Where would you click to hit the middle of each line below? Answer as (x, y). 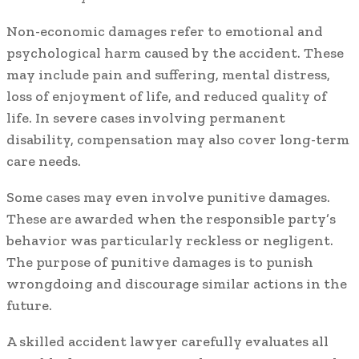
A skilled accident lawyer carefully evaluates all (167, 342)
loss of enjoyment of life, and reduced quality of (167, 97)
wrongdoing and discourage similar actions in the (177, 284)
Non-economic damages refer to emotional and (165, 32)
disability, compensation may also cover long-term (178, 140)
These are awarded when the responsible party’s (171, 219)
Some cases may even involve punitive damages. (168, 198)
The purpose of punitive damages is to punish (160, 262)
